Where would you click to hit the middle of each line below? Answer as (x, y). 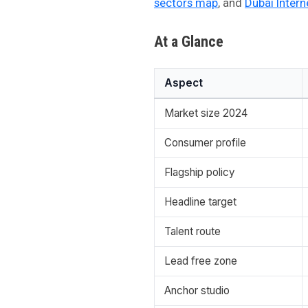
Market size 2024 (206, 113)
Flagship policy (200, 173)
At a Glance (189, 42)
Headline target (200, 202)
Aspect (184, 83)
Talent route (192, 232)
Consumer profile (205, 143)
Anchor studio (197, 291)
